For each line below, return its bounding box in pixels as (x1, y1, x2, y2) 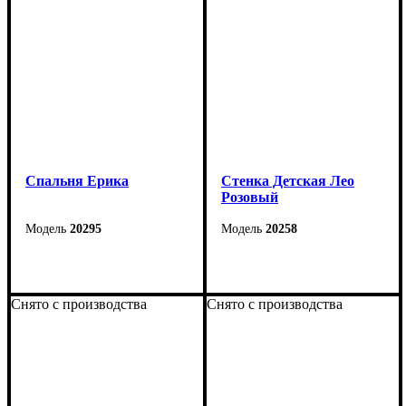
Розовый (221, 188, 278, 205)
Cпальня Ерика (25, 172, 129, 188)
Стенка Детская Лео (221, 172, 354, 188)
